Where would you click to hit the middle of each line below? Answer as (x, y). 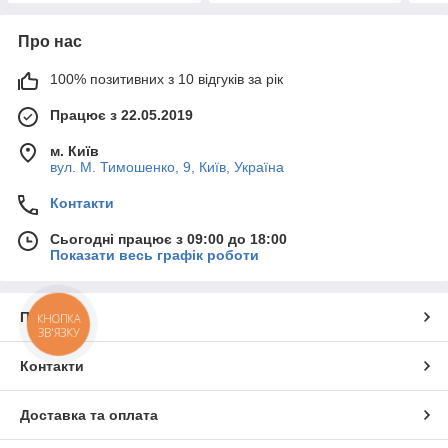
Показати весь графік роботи (154, 254)
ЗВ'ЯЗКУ (58, 332)
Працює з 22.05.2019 (121, 114)
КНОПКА (59, 319)
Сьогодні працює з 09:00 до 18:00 (168, 238)
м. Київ (74, 150)
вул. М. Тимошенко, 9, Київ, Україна (167, 166)
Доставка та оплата (89, 414)
